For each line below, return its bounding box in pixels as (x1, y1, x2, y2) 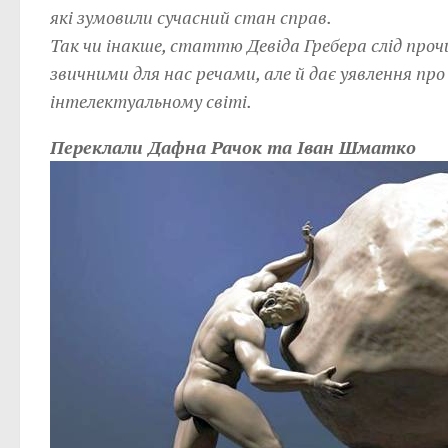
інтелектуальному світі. (50, 89, 252, 113)
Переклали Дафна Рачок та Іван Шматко (50, 135, 416, 159)
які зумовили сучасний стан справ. (50, 5, 332, 29)
